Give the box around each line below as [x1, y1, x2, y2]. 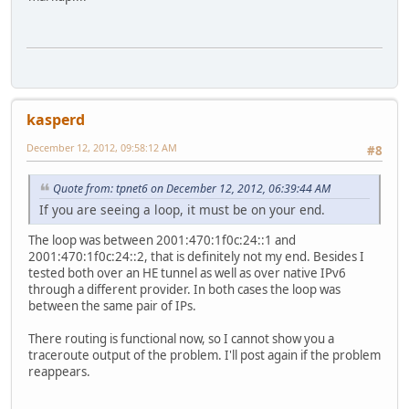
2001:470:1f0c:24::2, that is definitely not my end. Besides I [28, 247, 364, 265]
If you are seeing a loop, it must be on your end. [39, 200, 325, 218]
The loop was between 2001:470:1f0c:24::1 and [28, 231, 296, 248]
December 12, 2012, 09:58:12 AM [26, 141, 177, 155]
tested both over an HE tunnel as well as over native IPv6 [28, 264, 346, 281]
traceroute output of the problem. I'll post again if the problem [28, 346, 381, 363]
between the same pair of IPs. [28, 297, 196, 314]
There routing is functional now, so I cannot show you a [28, 330, 334, 347]
